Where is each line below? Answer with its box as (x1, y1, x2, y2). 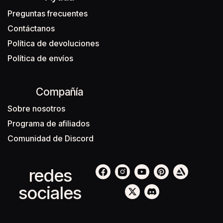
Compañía (36, 86, 83, 98)
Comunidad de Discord (7, 133, 94, 143)
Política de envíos (7, 53, 73, 63)
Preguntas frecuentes (7, 8, 88, 18)
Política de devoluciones (7, 38, 99, 48)
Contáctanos (7, 23, 55, 33)
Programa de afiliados (7, 118, 90, 128)
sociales (19, 182, 82, 203)
